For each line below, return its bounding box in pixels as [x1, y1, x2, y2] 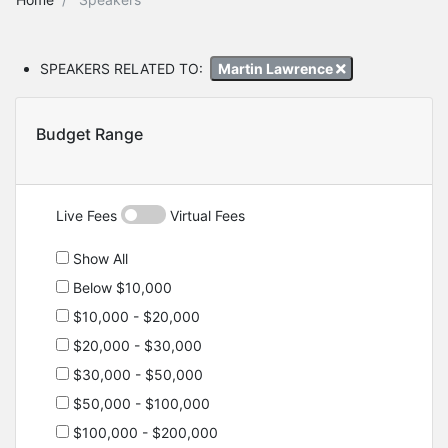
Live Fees [56, 207, 121, 225]
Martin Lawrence [217, 59, 336, 77]
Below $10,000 [69, 279, 172, 297]
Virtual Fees [166, 207, 245, 225]
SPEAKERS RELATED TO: [40, 59, 203, 77]
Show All [69, 250, 128, 268]
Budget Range [36, 124, 143, 145]
